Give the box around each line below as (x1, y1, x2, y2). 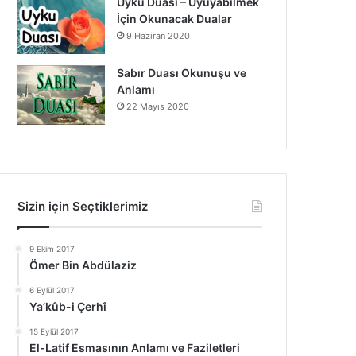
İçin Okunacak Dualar (117, 12, 233, 25)
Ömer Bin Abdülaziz (29, 258, 137, 272)
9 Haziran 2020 (126, 30, 191, 41)
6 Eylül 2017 (29, 285, 75, 295)
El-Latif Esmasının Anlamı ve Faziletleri (29, 341, 241, 354)
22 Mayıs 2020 (126, 101, 190, 112)
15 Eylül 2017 (29, 327, 79, 336)
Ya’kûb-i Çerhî (29, 300, 107, 313)
